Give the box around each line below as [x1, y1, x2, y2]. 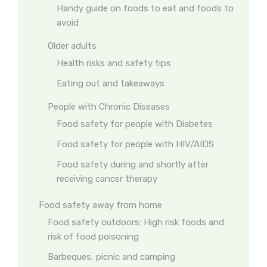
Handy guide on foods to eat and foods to [57, 3, 234, 14]
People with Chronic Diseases [48, 101, 170, 112]
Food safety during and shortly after [57, 159, 209, 170]
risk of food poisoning [48, 231, 139, 242]
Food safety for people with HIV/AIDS [57, 139, 214, 150]
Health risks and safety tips [57, 58, 171, 69]
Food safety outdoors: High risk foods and [48, 217, 224, 228]
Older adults [48, 41, 97, 51]
